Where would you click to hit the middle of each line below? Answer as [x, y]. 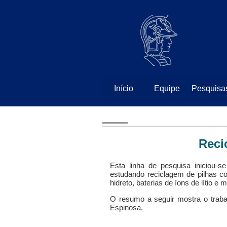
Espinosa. [126, 207]
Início [123, 88]
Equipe [167, 88]
